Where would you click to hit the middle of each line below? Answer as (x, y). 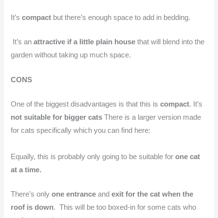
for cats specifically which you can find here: (81, 131)
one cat (188, 157)
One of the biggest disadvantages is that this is (86, 104)
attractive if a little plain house (86, 42)
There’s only (31, 194)
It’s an (22, 42)
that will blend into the (171, 42)
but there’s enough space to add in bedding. (121, 18)
